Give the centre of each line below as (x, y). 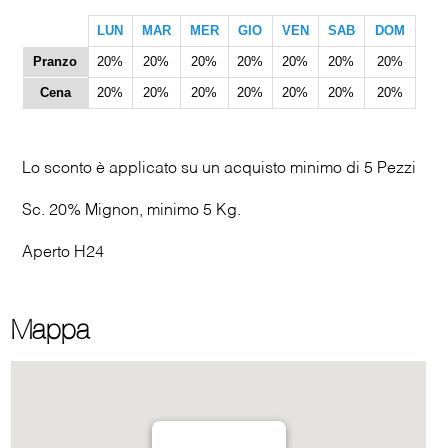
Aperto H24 (62, 253)
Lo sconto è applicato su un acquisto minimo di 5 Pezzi (218, 169)
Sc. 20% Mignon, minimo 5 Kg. (131, 211)
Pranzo (55, 61)
